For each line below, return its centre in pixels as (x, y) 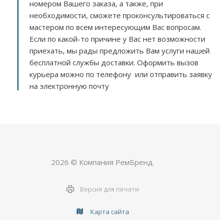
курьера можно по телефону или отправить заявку (121, 74)
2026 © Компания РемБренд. (103, 162)
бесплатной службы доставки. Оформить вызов (114, 62)
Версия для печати (110, 189)
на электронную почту (70, 86)
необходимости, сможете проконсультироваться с (120, 15)
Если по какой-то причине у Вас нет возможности (117, 39)
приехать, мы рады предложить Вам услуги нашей (120, 51)
